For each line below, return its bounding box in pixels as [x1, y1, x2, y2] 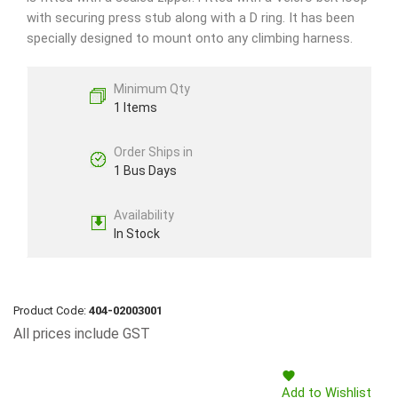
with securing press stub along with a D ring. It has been [27, 10, 354, 27]
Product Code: [13, 304, 89, 318]
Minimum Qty [113, 82, 190, 97]
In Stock [113, 227, 160, 242]
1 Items [113, 100, 157, 115]
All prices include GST [13, 325, 150, 343]
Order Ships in [113, 145, 193, 160]
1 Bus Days [113, 163, 177, 179]
